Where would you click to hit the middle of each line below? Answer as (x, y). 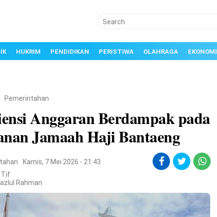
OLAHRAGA (161, 52)
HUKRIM (28, 52)
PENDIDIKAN (70, 52)
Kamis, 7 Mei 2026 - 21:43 (62, 162)
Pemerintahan (27, 98)
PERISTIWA (116, 52)
